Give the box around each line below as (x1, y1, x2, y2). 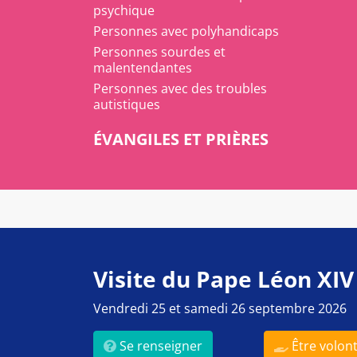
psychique (93, 2, 155, 19)
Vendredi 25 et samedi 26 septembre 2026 (93, 300, 347, 317)
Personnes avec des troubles (93, 80, 267, 97)
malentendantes (93, 59, 192, 76)
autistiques (93, 96, 160, 113)
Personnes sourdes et (93, 43, 226, 61)
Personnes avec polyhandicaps (93, 22, 279, 40)
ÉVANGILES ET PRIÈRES (93, 128, 269, 150)
